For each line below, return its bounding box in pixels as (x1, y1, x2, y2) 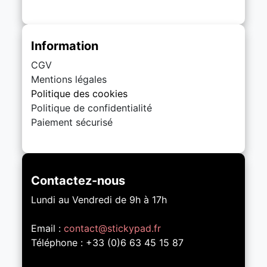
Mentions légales (31, 73, 107, 85)
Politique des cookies (31, 87, 128, 100)
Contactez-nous (31, 173, 126, 188)
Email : (31, 222, 64, 234)
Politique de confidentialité (31, 101, 153, 114)
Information (31, 38, 99, 53)
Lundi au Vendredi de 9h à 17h (31, 193, 167, 206)
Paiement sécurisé (31, 116, 113, 128)
